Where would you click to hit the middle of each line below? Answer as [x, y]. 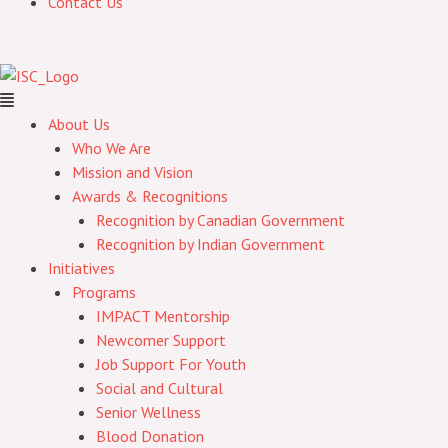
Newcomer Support [161, 340]
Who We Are [111, 148]
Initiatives [81, 268]
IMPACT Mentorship [163, 316]
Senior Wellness [148, 412]
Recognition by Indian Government [210, 244]
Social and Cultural [159, 388]
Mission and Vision [132, 172]
